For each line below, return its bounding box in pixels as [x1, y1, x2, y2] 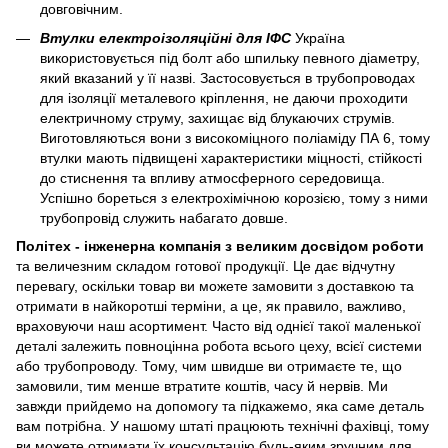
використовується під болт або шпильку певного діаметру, [40, 49, 420, 66]
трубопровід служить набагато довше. [40, 209, 288, 226]
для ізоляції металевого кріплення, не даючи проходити [40, 89, 408, 106]
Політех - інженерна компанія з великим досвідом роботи [16, 238, 424, 255]
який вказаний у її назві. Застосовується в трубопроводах [40, 69, 415, 86]
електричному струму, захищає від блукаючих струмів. [40, 109, 395, 126]
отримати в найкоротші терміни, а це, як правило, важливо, [16, 298, 406, 315]
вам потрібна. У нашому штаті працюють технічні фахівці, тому [16, 418, 429, 435]
